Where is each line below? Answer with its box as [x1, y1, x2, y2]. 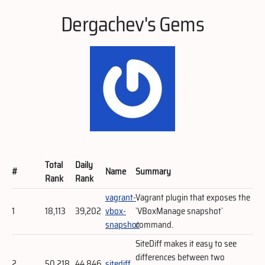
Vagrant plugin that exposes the [135, 190, 250, 205]
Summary [135, 164, 171, 179]
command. [135, 217, 173, 232]
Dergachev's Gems [61, 8, 204, 40]
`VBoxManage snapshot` [135, 203, 223, 218]
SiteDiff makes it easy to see [135, 236, 237, 251]
